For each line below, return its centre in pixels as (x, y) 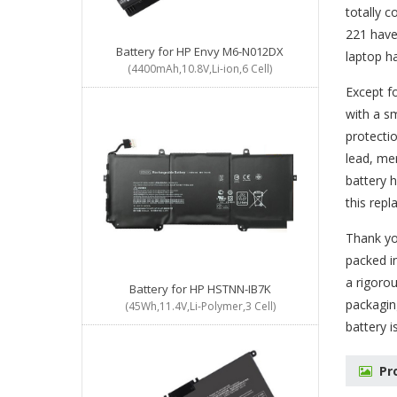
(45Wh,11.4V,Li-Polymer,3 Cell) (200, 307)
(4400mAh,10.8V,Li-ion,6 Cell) (200, 69)
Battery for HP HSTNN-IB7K (200, 289)
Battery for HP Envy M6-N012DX (200, 52)
